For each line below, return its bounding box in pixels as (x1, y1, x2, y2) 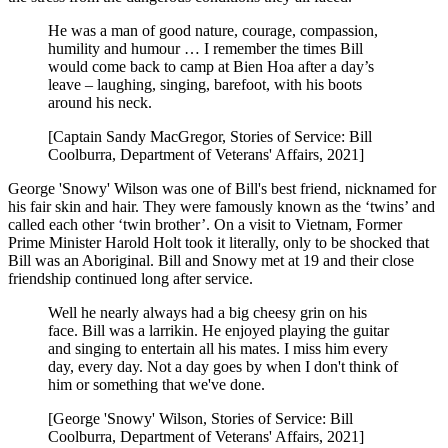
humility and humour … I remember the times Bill (48, 40, 363, 58)
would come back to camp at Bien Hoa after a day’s (48, 58, 374, 76)
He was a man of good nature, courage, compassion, (48, 22, 378, 40)
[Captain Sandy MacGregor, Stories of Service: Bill (48, 128, 372, 146)
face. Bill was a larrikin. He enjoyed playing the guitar (48, 322, 389, 340)
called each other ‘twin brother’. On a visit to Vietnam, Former (8, 216, 402, 234)
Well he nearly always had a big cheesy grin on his (48, 304, 367, 322)
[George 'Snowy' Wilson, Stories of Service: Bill (48, 410, 353, 428)
